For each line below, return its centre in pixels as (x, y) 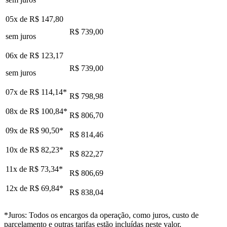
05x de (17, 19)
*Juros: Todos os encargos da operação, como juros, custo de (101, 215)
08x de (17, 111)
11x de (17, 169)
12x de (17, 188)
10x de (17, 149)
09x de (17, 130)
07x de (17, 92)
